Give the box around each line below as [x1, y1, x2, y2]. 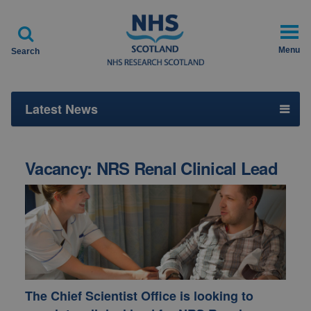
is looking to [176, 287, 253, 305]
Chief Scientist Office [51, 287, 176, 305]
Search [11, 47, 40, 56]
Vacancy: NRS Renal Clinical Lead [25, 156, 278, 180]
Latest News [25, 100, 98, 118]
